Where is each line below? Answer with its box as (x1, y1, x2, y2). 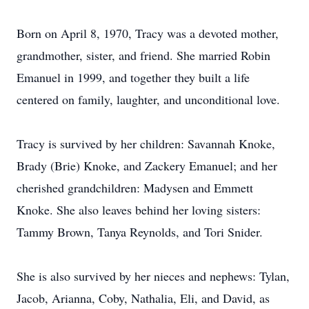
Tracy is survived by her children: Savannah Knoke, (17, 135, 275, 152)
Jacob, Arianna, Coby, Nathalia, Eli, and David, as (17, 290, 270, 306)
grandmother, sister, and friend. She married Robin (17, 47, 270, 63)
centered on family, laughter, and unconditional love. (17, 91, 280, 108)
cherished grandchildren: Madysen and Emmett (17, 179, 253, 196)
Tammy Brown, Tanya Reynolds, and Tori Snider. (17, 223, 263, 240)
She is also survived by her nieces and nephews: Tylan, (17, 268, 290, 284)
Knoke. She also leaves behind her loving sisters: (17, 201, 261, 218)
